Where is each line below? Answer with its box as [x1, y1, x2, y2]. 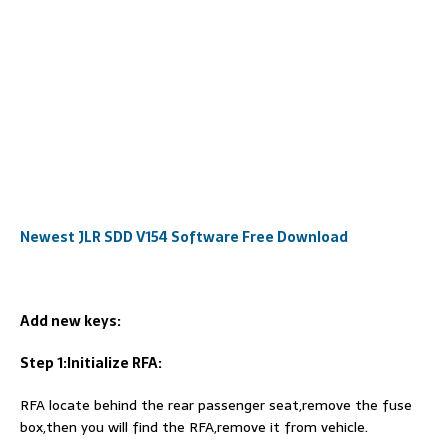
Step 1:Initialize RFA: [20, 352, 162, 375]
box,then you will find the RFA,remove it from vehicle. [20, 416, 368, 439]
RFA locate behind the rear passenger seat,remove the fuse [20, 394, 412, 417]
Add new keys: [20, 310, 121, 333]
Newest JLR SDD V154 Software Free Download [20, 226, 348, 249]
